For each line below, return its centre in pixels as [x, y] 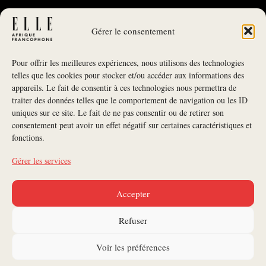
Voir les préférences [133, 247]
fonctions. [28, 137]
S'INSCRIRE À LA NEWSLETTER [133, 141]
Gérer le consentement [133, 31]
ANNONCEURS [133, 230]
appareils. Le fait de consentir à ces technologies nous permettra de [124, 88]
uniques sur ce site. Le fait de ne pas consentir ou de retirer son [118, 113]
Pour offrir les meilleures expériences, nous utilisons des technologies [128, 63]
